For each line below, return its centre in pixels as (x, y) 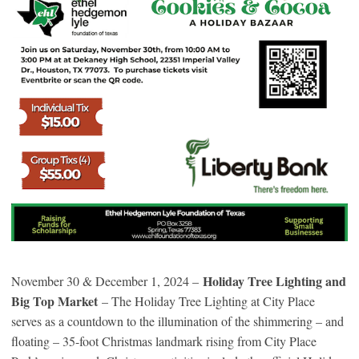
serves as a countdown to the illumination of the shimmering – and (177, 321)
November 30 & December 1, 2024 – (107, 281)
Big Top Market (56, 301)
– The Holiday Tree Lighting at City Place (208, 301)
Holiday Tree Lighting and (274, 281)
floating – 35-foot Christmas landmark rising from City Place (164, 341)
